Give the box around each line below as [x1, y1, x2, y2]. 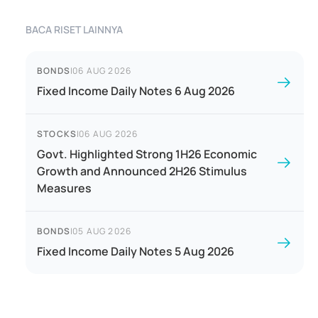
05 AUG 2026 [72, 225, 132, 237]
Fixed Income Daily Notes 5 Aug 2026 [37, 243, 234, 259]
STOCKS [37, 128, 77, 140]
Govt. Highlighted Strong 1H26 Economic [37, 146, 257, 162]
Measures [37, 180, 92, 196]
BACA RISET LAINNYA [26, 23, 123, 36]
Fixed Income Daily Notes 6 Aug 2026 [37, 83, 235, 99]
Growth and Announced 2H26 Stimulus [37, 163, 247, 179]
